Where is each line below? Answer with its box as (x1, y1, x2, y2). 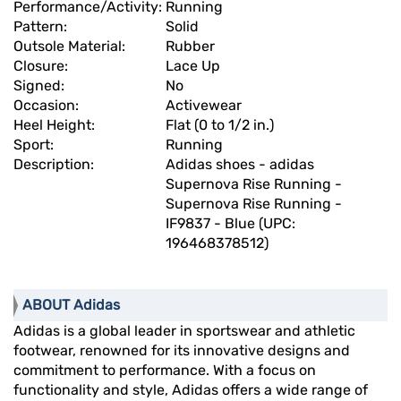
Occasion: (13, 97, 82, 115)
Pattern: (13, 18, 71, 36)
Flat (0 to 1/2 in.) (166, 116, 274, 134)
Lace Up (166, 57, 220, 75)
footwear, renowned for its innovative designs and (13, 342, 350, 360)
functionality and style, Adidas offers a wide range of (13, 381, 368, 399)
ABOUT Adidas (22, 296, 120, 314)
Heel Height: (13, 116, 98, 134)
